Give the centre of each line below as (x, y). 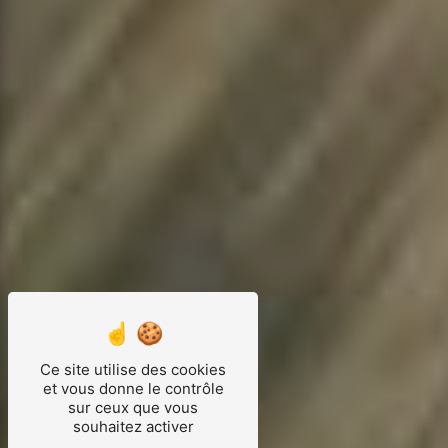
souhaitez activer (133, 426)
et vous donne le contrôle (133, 388)
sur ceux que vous (133, 407)
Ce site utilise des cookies (133, 369)
